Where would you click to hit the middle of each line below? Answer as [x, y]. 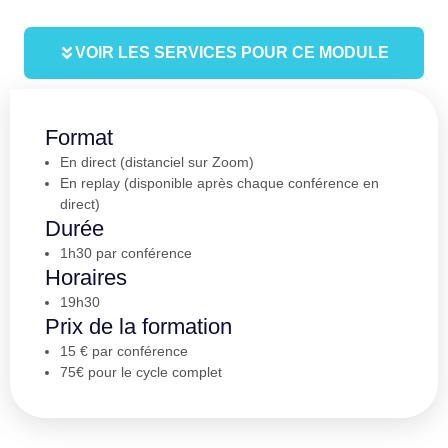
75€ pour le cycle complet [141, 372]
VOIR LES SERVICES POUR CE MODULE [232, 53]
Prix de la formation [138, 327]
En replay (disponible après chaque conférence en [219, 183]
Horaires [86, 278]
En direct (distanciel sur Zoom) [157, 162]
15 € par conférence [124, 351]
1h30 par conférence [126, 253]
